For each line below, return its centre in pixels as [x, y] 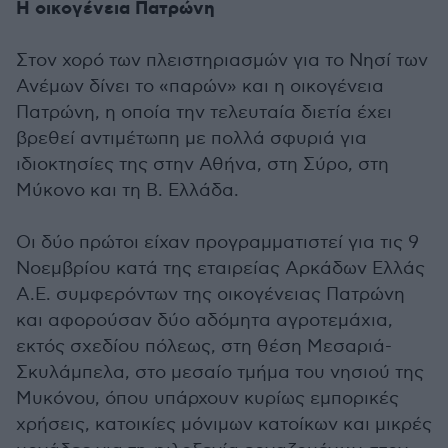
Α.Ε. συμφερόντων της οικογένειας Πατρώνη [210, 294]
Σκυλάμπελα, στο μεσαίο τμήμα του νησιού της [220, 372]
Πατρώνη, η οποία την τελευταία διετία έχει [204, 112]
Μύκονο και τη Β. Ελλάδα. [127, 190]
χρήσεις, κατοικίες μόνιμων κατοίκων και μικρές [224, 424]
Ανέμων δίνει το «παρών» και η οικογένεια [200, 86]
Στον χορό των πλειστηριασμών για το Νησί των [222, 60]
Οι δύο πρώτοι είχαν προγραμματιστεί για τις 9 [217, 242]
